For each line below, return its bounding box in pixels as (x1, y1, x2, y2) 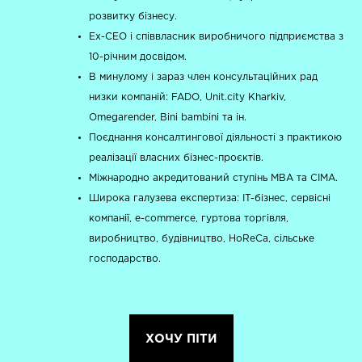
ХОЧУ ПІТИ (145, 333, 217, 344)
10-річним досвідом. (89, 53, 187, 62)
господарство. (89, 255, 162, 264)
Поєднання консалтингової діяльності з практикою (89, 133, 343, 143)
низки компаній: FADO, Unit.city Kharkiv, (89, 93, 287, 103)
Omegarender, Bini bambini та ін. (89, 113, 247, 123)
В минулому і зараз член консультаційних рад (89, 73, 318, 82)
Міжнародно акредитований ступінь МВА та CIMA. (89, 174, 339, 183)
